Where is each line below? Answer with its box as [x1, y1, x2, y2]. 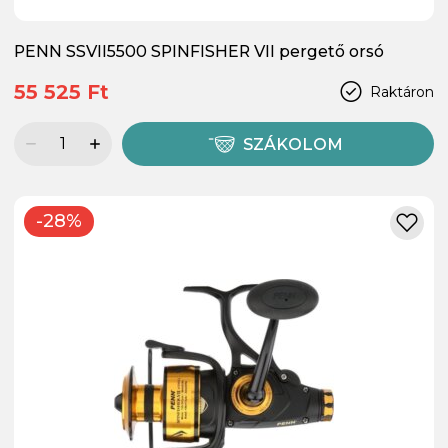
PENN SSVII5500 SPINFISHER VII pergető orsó [14, 41, 384, 61]
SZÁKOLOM [243, 134, 344, 154]
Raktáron [370, 82, 434, 101]
